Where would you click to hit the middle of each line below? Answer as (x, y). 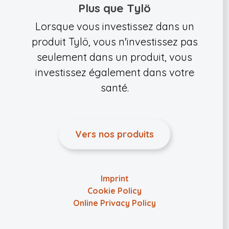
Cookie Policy (114, 191)
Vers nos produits (114, 134)
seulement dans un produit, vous (114, 57)
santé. (114, 88)
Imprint (114, 178)
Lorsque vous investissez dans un (114, 26)
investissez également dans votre (114, 72)
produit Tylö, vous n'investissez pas (114, 42)
